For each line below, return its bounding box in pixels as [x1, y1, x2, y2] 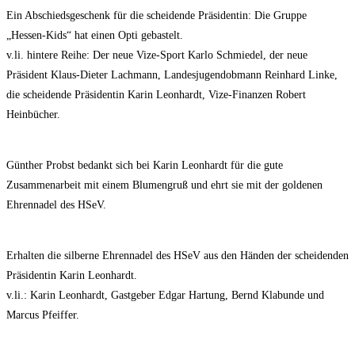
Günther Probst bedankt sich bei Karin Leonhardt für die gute [6, 159, 283, 172]
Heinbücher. [6, 109, 60, 121]
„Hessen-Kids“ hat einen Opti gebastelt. [6, 29, 183, 42]
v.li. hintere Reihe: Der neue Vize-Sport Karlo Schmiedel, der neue [6, 49, 307, 62]
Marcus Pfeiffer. [6, 309, 79, 322]
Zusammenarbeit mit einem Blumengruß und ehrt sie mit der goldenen [6, 179, 323, 192]
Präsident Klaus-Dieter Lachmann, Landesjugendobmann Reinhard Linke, [6, 69, 338, 82]
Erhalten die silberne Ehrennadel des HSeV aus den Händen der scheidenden [6, 250, 349, 262]
